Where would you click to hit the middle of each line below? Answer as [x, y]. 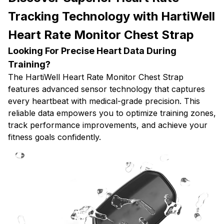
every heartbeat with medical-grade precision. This [104, 101]
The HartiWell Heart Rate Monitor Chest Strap [96, 77]
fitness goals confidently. [54, 137]
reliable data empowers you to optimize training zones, [112, 113]
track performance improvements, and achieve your [108, 125]
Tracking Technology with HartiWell [111, 16]
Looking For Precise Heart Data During [92, 51]
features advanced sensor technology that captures [106, 89]
